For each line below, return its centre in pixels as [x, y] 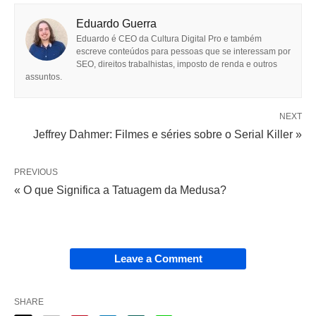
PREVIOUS [36, 172]
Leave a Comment [158, 258]
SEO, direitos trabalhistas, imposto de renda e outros [177, 64]
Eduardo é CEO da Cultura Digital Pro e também [169, 38]
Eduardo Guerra [116, 23]
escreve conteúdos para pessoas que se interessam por [183, 51]
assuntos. [44, 77]
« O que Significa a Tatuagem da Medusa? [120, 190]
